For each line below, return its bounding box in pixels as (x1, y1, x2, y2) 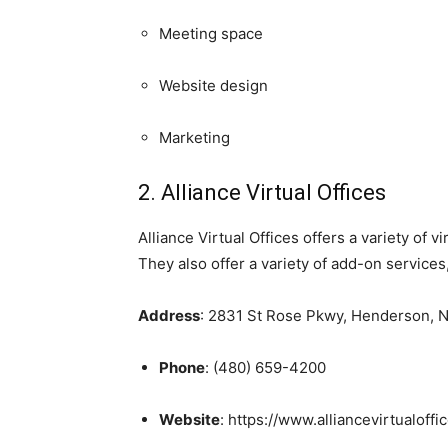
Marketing (159, 127, 230, 147)
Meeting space (159, 23, 263, 43)
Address (138, 305, 200, 325)
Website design (159, 75, 268, 95)
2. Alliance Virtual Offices (138, 179, 386, 205)
